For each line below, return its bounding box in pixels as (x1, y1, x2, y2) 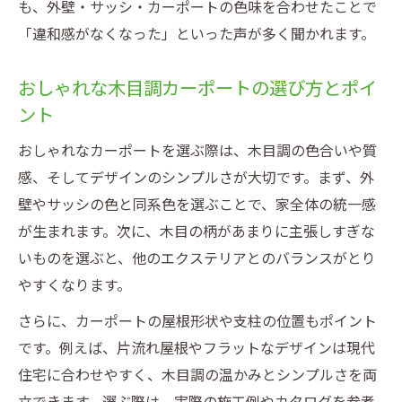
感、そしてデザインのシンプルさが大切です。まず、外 (18, 170, 374, 187)
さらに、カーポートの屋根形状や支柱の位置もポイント (18, 313, 377, 330)
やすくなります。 (18, 277, 131, 294)
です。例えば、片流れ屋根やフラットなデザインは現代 (18, 340, 375, 357)
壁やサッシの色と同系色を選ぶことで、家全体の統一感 (18, 197, 376, 214)
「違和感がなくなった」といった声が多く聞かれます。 (18, 26, 375, 43)
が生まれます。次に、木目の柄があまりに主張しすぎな (18, 223, 375, 240)
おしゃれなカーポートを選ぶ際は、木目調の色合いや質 (18, 143, 377, 160)
